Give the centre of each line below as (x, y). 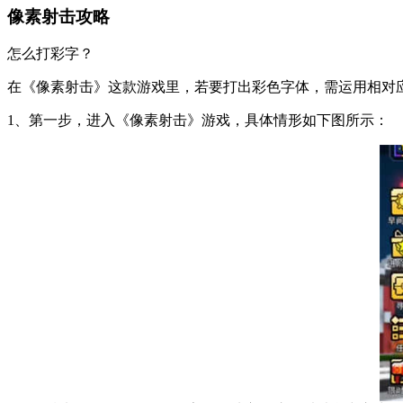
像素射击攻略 (58, 16)
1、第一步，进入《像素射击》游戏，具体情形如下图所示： (198, 121)
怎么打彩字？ (50, 54)
